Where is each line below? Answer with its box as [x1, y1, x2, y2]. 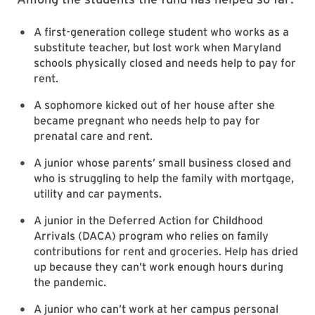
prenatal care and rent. [34, 129, 153, 143]
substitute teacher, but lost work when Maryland [34, 41, 281, 54]
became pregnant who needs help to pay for [34, 114, 260, 127]
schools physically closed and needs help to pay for [34, 56, 296, 70]
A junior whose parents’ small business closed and [34, 156, 291, 169]
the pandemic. [34, 276, 106, 289]
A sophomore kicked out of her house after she [34, 98, 275, 112]
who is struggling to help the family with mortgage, [34, 172, 294, 185]
